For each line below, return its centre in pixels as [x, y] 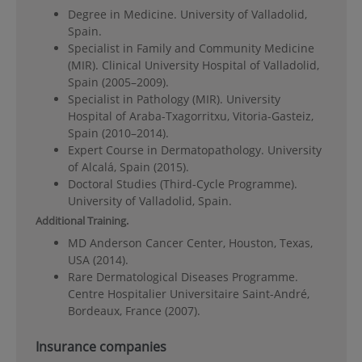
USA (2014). [98, 260]
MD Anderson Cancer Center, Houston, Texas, [190, 243]
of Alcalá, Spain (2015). [128, 166]
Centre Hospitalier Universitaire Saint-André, [188, 294]
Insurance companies [101, 347]
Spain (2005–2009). [118, 82]
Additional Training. [82, 220]
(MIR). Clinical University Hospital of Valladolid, [193, 65]
